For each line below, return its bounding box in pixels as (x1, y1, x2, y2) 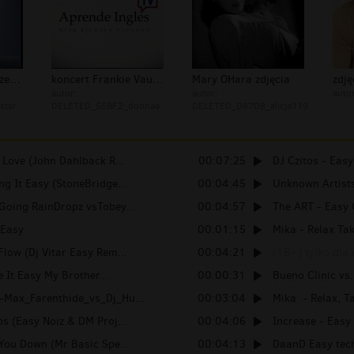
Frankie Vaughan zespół (9, 72, 21, 88)
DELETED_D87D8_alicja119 (192, 100, 308, 113)
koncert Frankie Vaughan (153, 72, 164, 88)
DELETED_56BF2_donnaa (51, 100, 160, 113)
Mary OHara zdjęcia (192, 72, 290, 88)
